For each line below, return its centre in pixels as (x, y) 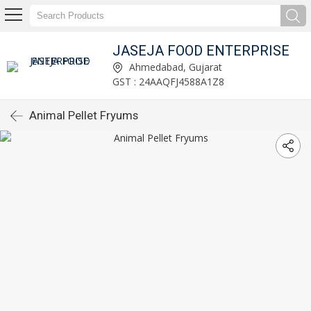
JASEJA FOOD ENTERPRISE (201, 50)
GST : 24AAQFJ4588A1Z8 (169, 81)
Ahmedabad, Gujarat (175, 67)
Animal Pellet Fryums (84, 115)
